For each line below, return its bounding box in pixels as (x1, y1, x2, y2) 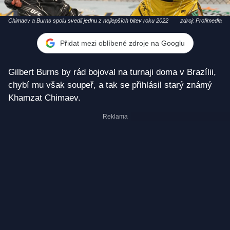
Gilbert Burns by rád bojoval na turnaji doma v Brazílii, (8, 67, 216, 78)
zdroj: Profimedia (180, 17, 222, 24)
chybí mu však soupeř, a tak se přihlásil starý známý (8, 80, 212, 90)
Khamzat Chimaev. (8, 93, 81, 103)
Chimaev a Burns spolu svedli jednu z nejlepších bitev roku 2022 (8, 17, 168, 24)
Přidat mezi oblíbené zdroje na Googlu (60, 39, 185, 47)
